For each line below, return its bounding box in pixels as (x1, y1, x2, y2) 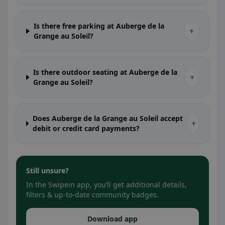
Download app (87, 214, 138, 223)
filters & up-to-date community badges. (26, 190, 159, 199)
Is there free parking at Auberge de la (33, 21, 164, 31)
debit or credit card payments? (32, 124, 140, 133)
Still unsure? (26, 166, 69, 175)
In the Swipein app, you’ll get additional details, (26, 180, 187, 189)
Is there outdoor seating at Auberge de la (33, 67, 178, 77)
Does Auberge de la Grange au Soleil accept (32, 114, 183, 123)
